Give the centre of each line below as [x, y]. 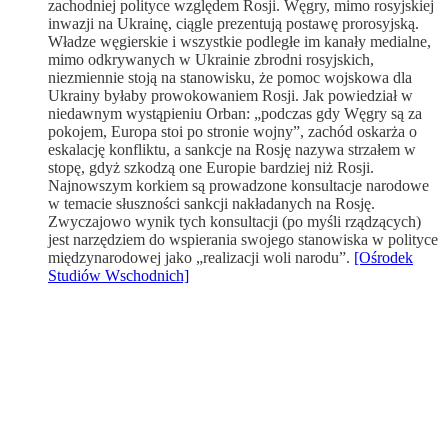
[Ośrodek [383, 257]
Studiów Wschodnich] [118, 275]
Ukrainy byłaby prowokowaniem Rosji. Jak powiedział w [230, 95]
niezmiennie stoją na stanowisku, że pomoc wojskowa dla [230, 77]
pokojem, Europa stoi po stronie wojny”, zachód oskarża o [232, 131]
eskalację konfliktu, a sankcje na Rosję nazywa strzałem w [232, 149]
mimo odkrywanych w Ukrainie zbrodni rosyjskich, [211, 59]
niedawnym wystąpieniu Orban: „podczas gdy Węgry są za [235, 113]
